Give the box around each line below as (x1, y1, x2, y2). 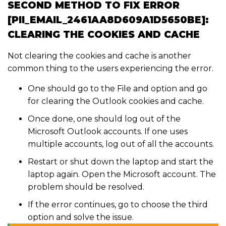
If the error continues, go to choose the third (28, 200, 208, 210)
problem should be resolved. (28, 182, 144, 192)
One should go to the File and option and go (28, 84, 207, 94)
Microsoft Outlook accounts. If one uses (28, 127, 188, 137)
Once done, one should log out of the (28, 114, 181, 124)
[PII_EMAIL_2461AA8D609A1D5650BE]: (8, 14, 209, 26)
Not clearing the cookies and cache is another (8, 51, 191, 61)
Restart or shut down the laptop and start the (28, 157, 213, 167)
